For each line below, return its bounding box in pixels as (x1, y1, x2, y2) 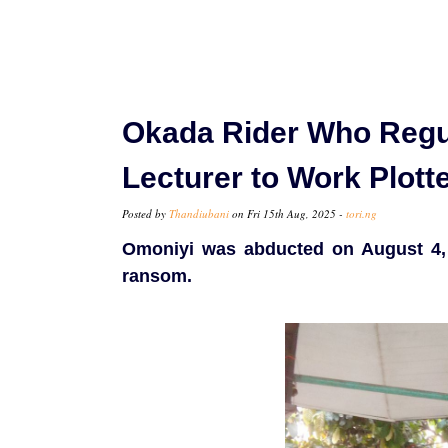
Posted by (122, 206, 169, 222)
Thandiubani (169, 206, 229, 222)
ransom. (122, 266, 192, 287)
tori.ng (346, 206, 377, 222)
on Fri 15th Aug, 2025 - (229, 206, 346, 222)
